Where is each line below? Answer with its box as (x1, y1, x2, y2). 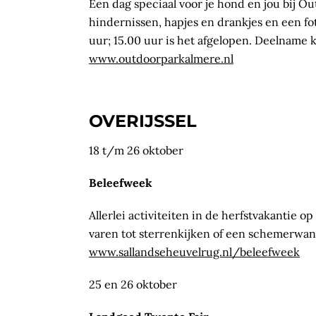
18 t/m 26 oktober (89, 142, 183, 157)
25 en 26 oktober (89, 276, 177, 291)
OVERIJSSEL (89, 110, 197, 131)
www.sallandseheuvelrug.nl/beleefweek (89, 244, 300, 259)
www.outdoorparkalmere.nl (89, 51, 233, 66)
